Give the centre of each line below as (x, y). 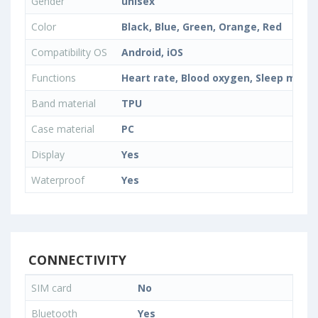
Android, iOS (152, 52)
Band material (65, 103)
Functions (55, 78)
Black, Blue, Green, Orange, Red (202, 27)
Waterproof (59, 180)
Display (49, 154)
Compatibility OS (71, 52)
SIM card (53, 288)
